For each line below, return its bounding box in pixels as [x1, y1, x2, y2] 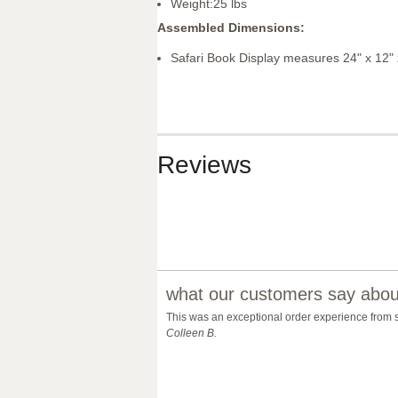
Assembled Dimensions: [157, 20, 305, 35]
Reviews [157, 151, 251, 179]
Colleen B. [166, 327, 217, 339]
